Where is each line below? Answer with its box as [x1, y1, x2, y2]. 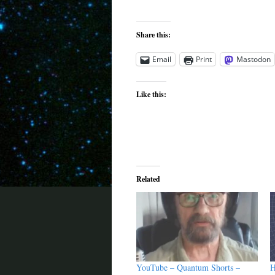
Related [136, 174, 160, 184]
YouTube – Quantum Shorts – [136, 261, 240, 274]
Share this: [136, 29, 171, 40]
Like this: [136, 89, 166, 99]
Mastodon [236, 54, 271, 64]
